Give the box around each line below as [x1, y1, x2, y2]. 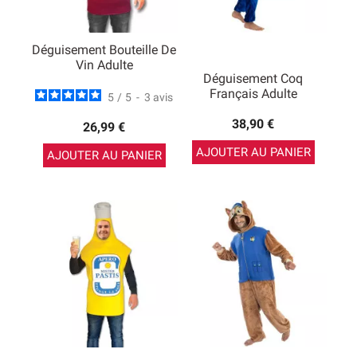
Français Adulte [209, 86, 297, 101]
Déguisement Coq [203, 71, 303, 86]
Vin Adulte [75, 57, 133, 73]
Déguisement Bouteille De [32, 42, 176, 58]
